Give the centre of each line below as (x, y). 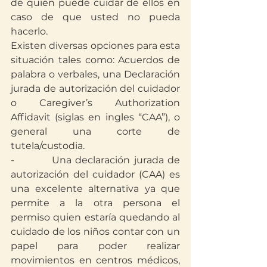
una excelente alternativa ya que (95, 188)
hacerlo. (29, 31)
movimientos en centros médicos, (95, 260)
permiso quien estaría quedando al (95, 217)
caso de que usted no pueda (95, 17)
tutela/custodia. (48, 145)
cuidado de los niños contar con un (95, 231)
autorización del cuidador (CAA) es (95, 174)
